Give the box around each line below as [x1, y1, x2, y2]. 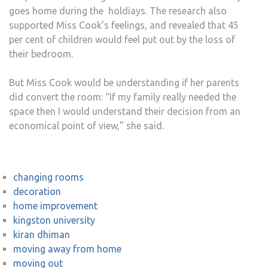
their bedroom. [9, 48, 73, 59]
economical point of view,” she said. [9, 120, 166, 131]
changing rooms [13, 172, 84, 182]
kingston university [13, 215, 95, 226]
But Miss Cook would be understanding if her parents [9, 77, 239, 88]
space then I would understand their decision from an [9, 106, 240, 117]
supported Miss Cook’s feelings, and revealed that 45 [9, 20, 239, 31]
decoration [13, 186, 61, 197]
